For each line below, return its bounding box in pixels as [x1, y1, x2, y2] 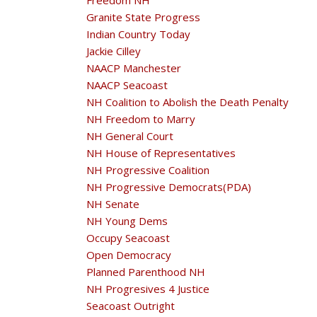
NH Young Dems [86, 214, 168, 228]
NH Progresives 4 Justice [86, 282, 209, 296]
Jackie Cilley [86, 44, 141, 58]
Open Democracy [86, 248, 171, 262]
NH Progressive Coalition [86, 163, 209, 177]
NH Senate [86, 197, 139, 211]
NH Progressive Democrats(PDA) [86, 180, 251, 194]
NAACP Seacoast [86, 78, 168, 92]
